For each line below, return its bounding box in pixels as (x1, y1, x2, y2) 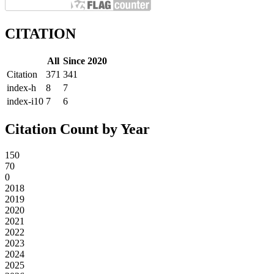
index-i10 (7, 96, 43, 107)
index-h (7, 83, 36, 94)
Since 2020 (63, 56, 107, 67)
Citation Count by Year (5, 121, 150, 138)
